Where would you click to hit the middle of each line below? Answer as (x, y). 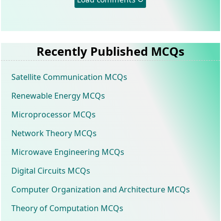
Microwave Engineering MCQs (68, 152)
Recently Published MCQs (110, 51)
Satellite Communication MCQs (70, 77)
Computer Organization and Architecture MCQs (101, 189)
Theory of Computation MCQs (68, 208)
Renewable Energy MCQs (58, 95)
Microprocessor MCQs (54, 114)
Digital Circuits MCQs (51, 170)
